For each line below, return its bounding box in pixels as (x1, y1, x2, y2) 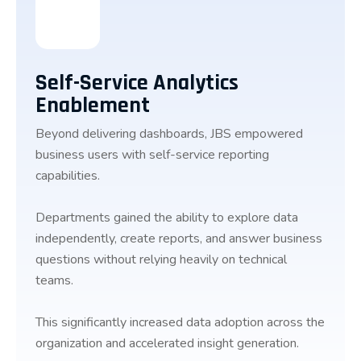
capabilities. (35, 167, 100, 185)
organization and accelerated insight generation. (35, 334, 299, 352)
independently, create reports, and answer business (35, 230, 322, 247)
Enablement (35, 91, 150, 120)
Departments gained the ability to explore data (35, 209, 298, 226)
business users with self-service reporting (35, 146, 269, 164)
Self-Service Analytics (35, 68, 239, 98)
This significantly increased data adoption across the (35, 313, 325, 331)
